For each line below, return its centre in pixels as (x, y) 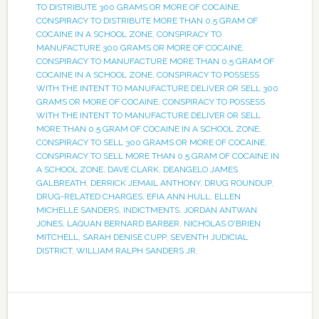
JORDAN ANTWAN (220, 210)
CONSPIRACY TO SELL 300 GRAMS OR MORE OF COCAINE (150, 142)
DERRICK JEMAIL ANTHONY (145, 183)
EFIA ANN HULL (178, 197)
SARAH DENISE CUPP (124, 237)
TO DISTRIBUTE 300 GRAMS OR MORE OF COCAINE (137, 7)
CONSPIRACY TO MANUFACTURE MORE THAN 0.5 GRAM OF (155, 61)
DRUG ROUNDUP (237, 183)
